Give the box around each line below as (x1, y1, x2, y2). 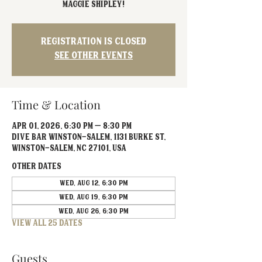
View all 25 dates (12, 218, 82, 230)
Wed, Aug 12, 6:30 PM (59, 178, 128, 189)
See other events (54, 49, 133, 64)
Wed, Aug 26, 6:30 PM (58, 206, 129, 217)
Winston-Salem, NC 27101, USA (12, 143, 126, 156)
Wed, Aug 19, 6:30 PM (59, 192, 128, 203)
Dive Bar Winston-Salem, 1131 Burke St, (12, 132, 166, 144)
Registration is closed (41, 35, 146, 50)
